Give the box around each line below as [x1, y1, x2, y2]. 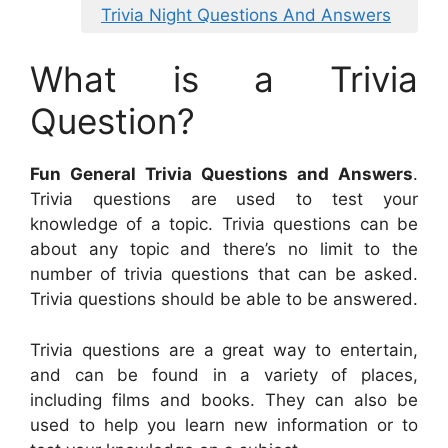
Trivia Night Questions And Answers [101, 4, 391, 25]
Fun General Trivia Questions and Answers [30, 164, 413, 185]
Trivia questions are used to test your [30, 189, 418, 210]
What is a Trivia [30, 58, 418, 101]
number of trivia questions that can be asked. [30, 264, 418, 285]
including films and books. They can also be [30, 389, 418, 410]
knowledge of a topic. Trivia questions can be [30, 214, 418, 235]
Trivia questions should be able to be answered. [30, 289, 418, 310]
